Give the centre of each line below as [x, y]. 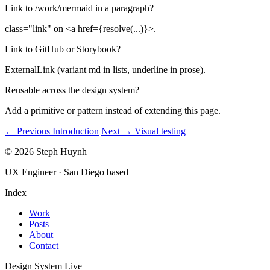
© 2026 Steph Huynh [46, 151]
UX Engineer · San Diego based [67, 172]
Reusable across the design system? [72, 90]
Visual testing [160, 131]
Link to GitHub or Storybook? [63, 49]
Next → [117, 131]
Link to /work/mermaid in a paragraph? [79, 8]
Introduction [76, 131]
